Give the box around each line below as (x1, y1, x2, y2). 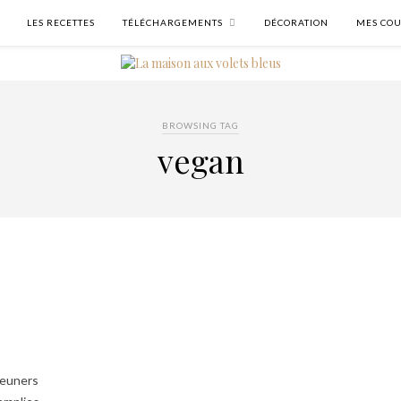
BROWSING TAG (162, 120, 239, 131)
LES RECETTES (27, 17, 95, 28)
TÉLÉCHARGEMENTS (123, 17, 223, 28)
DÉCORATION (264, 17, 328, 28)
